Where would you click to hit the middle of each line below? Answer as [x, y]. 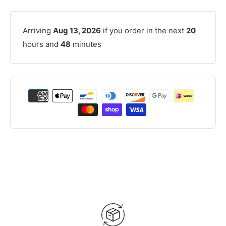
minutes [86, 44]
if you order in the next [144, 31]
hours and [42, 44]
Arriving [38, 31]
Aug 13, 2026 [77, 31]
